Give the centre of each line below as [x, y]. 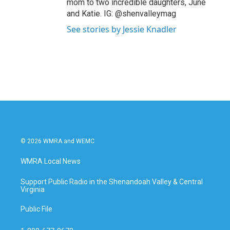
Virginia [33, 190]
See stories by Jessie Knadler [122, 30]
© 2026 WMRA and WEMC [57, 141]
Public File [36, 209]
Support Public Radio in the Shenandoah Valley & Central [112, 182]
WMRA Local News [51, 161]
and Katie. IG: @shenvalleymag [121, 14]
